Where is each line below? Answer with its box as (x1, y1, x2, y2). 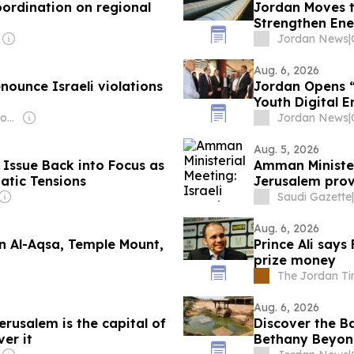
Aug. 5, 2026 (253, 142, 319, 157)
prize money (253, 252, 336, 269)
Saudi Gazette (277, 190, 352, 205)
